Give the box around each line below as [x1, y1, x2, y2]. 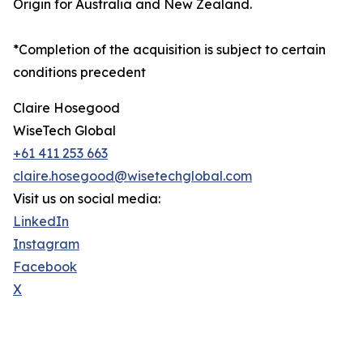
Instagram [13, 236, 79, 253]
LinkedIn [13, 213, 69, 230]
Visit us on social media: [13, 190, 160, 207]
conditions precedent [13, 64, 146, 81]
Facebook [13, 258, 77, 275]
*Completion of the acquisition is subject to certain [13, 41, 326, 58]
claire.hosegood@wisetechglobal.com [13, 168, 252, 185]
